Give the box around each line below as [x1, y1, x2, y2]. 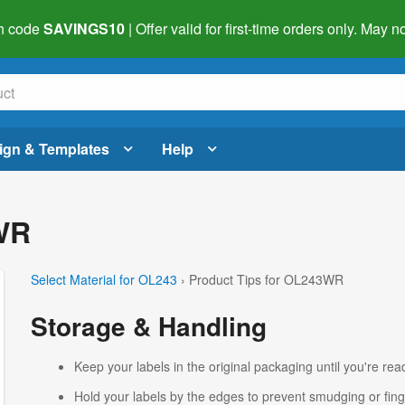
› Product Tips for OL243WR [180, 269, 344, 288]
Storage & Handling [30, 306, 267, 344]
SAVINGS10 [43, 18, 125, 39]
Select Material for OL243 [30, 269, 177, 288]
